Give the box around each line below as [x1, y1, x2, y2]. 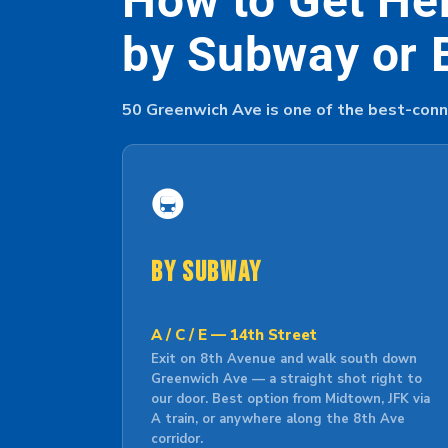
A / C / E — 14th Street [151, 325, 317, 345]
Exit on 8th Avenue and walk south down [151, 350, 417, 368]
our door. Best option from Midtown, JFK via [151, 390, 430, 408]
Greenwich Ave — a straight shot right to [151, 370, 422, 388]
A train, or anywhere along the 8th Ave [151, 410, 405, 428]
